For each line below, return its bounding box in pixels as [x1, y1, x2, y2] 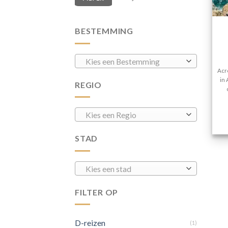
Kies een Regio [85, 110, 136, 120]
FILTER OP [75, 187, 119, 197]
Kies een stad [85, 164, 131, 174]
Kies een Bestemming [85, 56, 160, 66]
